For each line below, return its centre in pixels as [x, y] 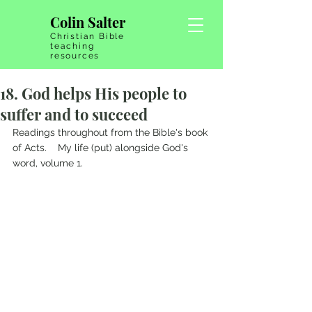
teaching [72, 46]
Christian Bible [88, 36]
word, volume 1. [48, 163]
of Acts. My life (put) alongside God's [102, 148]
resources [75, 56]
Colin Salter [88, 22]
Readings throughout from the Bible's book [111, 132]
